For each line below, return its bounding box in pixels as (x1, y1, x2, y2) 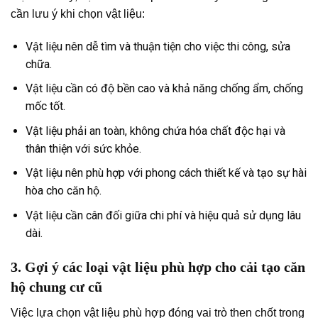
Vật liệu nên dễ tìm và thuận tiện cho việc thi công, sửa (25, 39, 290, 53)
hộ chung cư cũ (11, 278, 102, 295)
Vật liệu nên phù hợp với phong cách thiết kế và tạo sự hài (25, 166, 307, 180)
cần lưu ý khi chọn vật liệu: (11, 7, 145, 20)
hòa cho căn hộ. (25, 184, 102, 198)
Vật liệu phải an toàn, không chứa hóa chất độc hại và (25, 124, 285, 138)
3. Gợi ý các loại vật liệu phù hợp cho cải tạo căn (11, 258, 305, 275)
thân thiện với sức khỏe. (25, 141, 141, 155)
